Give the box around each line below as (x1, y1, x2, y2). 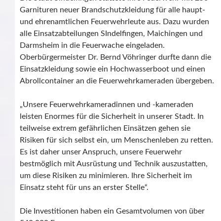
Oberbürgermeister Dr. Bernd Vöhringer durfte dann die (20, 53, 211, 62)
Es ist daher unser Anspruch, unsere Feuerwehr (20, 148, 182, 156)
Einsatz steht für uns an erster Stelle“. (20, 184, 148, 192)
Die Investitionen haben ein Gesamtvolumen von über (20, 207, 205, 216)
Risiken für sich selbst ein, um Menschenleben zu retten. (20, 136, 213, 145)
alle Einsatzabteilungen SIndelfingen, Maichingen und (20, 30, 203, 38)
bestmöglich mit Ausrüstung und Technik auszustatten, (20, 160, 208, 168)
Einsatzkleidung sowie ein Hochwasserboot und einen (20, 65, 205, 74)
